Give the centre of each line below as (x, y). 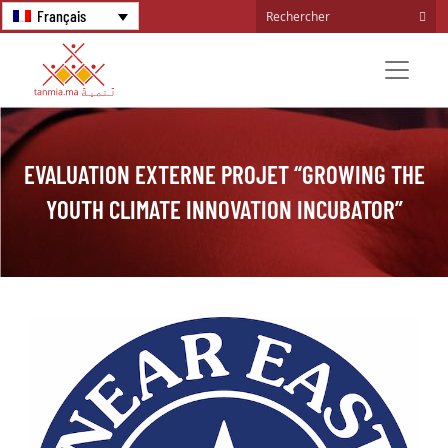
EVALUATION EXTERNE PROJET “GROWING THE (224, 173)
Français (62, 15)
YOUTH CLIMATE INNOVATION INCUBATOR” (224, 208)
